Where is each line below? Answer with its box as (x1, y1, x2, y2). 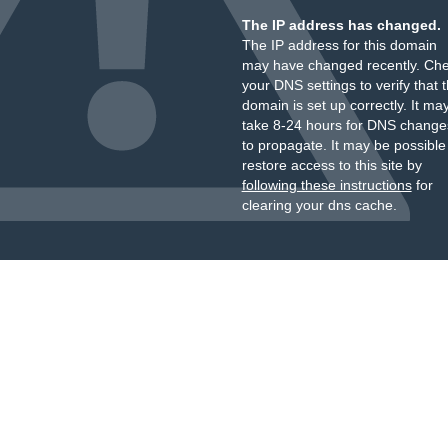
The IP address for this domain (241, 37, 437, 53)
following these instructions (241, 177, 412, 193)
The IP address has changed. (241, 17, 441, 33)
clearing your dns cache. (241, 197, 397, 213)
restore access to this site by (241, 157, 422, 173)
